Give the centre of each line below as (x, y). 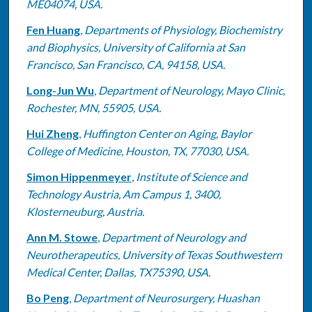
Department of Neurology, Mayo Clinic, (191, 90)
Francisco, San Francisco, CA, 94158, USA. (125, 64)
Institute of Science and (191, 176)
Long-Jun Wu (60, 90)
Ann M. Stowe (62, 237)
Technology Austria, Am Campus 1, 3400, (123, 194)
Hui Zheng (52, 133)
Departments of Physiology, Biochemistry (183, 29)
